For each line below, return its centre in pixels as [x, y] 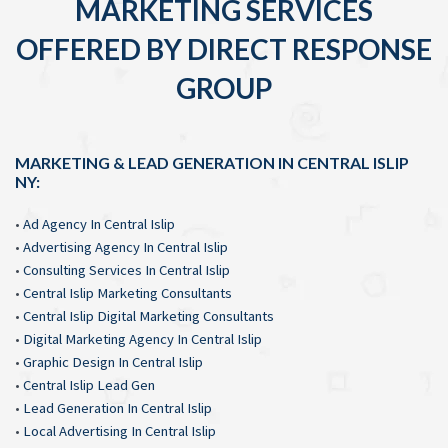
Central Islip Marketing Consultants [127, 292]
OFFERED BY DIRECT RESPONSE [224, 48]
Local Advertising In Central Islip [119, 430]
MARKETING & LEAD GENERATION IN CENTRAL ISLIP [212, 162]
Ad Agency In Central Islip [99, 223]
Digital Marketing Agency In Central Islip [142, 338]
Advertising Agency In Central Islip [125, 246]
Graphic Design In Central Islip [113, 361]
